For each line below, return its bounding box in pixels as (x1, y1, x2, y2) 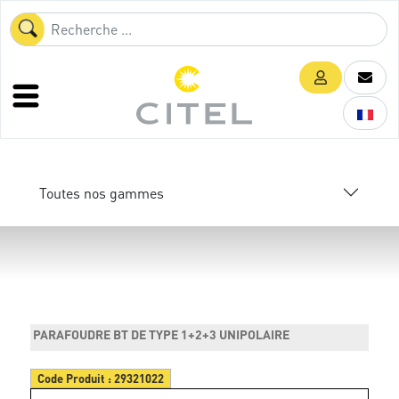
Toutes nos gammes (39, 183, 164, 202)
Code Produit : (37, 370, 115, 386)
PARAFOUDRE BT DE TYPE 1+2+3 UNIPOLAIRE (33, 326, 290, 342)
